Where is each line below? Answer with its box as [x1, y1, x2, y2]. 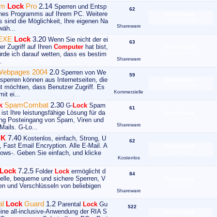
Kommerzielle [114, 89, 143, 94]
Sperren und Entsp [52, 3, 107, 10]
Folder [33, 168, 55, 175]
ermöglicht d [69, 168, 106, 175]
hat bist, [83, 44, 108, 50]
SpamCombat [2, 101, 48, 109]
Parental [56, 201, 83, 208]
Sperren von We [59, 69, 106, 76]
